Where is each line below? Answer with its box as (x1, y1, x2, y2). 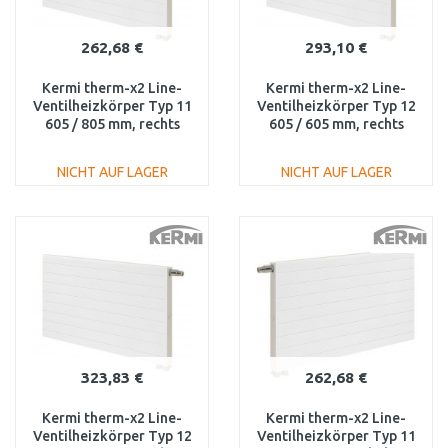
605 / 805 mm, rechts (44, 116, 180, 132)
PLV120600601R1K (274, 134, 398, 150)
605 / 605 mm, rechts (268, 116, 404, 132)
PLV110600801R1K (50, 134, 174, 150)
